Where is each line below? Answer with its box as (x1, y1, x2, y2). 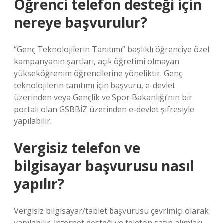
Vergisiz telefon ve (14, 138, 140, 157)
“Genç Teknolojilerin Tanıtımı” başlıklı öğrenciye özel (14, 44, 209, 55)
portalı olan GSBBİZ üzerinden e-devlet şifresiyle (14, 104, 194, 114)
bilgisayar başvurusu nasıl (14, 156, 194, 175)
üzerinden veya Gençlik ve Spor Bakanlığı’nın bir (14, 92, 192, 103)
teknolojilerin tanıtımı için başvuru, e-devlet (14, 80, 175, 91)
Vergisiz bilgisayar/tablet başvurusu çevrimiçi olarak (14, 205, 209, 216)
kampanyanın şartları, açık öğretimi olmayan (14, 56, 179, 67)
